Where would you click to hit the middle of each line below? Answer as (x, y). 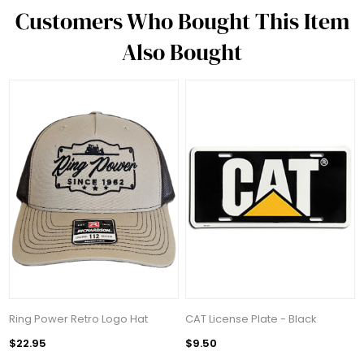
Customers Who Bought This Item (182, 21)
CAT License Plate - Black (251, 319)
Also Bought (182, 52)
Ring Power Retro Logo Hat (79, 319)
